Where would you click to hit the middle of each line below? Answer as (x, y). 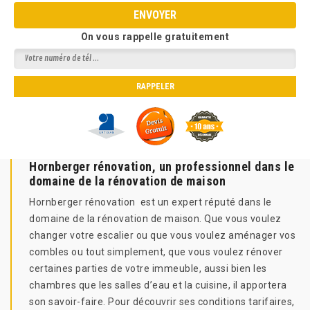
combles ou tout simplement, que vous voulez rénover (156, 252)
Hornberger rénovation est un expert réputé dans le (151, 202)
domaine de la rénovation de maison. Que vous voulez (155, 219)
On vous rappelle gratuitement (155, 37)
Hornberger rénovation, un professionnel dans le (162, 166)
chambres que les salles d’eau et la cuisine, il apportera (158, 285)
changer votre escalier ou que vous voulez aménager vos (162, 235)
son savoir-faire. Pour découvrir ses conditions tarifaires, (162, 302)
